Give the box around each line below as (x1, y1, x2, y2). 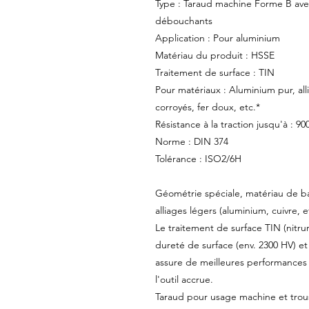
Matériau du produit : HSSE (154, 49, 275, 62)
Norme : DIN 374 (154, 135, 228, 148)
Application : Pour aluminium (154, 32, 280, 45)
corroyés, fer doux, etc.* (154, 101, 260, 114)
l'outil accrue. (154, 273, 213, 286)
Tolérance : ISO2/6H (154, 152, 241, 166)
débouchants (154, 14, 212, 28)
